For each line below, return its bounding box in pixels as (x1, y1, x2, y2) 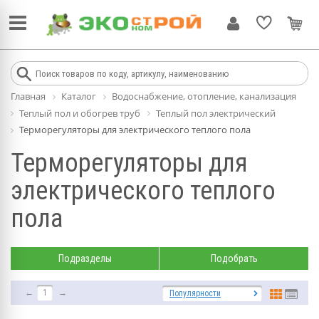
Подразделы (58, 252, 112, 264)
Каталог (61, 90, 96, 103)
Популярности (169, 288, 221, 298)
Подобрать (210, 252, 258, 264)
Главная (11, 90, 46, 103)
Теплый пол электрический (156, 106, 276, 120)
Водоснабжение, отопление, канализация (112, 90, 296, 103)
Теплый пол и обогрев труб (19, 106, 140, 120)
